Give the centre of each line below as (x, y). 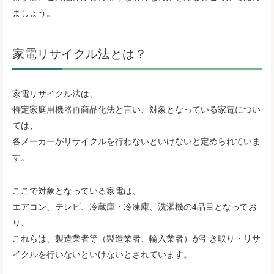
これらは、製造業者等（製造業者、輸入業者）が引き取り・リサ (136, 238)
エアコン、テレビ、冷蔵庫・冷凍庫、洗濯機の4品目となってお (135, 206)
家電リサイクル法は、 (55, 93)
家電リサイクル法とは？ (80, 53)
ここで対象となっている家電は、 (76, 191)
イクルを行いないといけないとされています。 (102, 254)
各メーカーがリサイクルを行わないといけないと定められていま (136, 141)
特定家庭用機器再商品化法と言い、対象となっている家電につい (136, 109)
